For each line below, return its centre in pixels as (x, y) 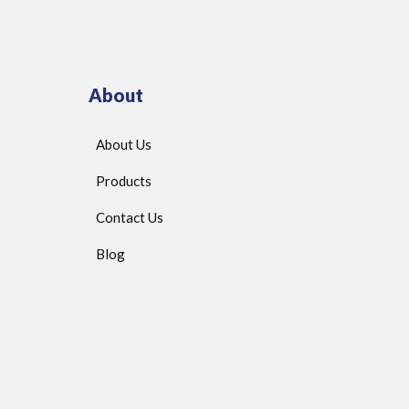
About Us (124, 145)
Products (124, 181)
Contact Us (130, 218)
